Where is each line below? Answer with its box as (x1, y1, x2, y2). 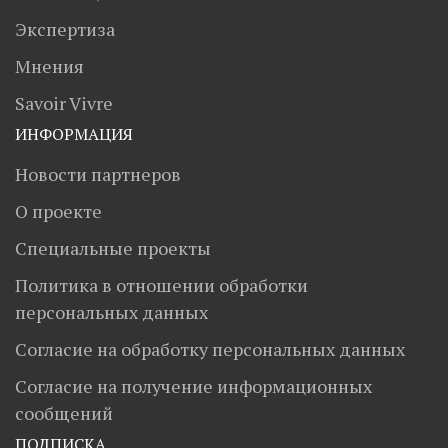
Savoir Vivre (15, 91, 113, 115)
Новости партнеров (15, 162, 181, 186)
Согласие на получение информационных (15, 374, 372, 398)
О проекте (15, 199, 102, 223)
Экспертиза (15, 17, 115, 41)
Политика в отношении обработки (15, 273, 308, 297)
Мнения (15, 54, 84, 78)
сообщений (15, 401, 113, 425)
